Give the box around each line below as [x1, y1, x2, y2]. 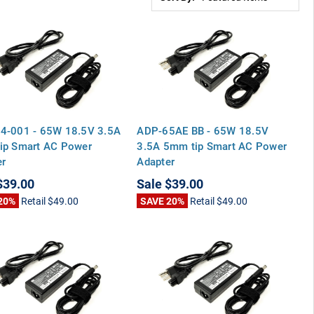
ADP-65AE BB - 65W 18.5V [137, 123, 269, 137]
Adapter [137, 153, 175, 168]
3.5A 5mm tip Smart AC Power [137, 138, 287, 153]
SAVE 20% [140, 193, 185, 207]
